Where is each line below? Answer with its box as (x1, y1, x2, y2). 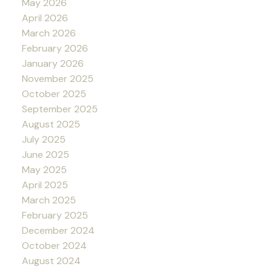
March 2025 (21, 193, 76, 206)
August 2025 (21, 117, 80, 131)
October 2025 (21, 87, 86, 100)
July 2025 (21, 132, 66, 146)
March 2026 (21, 26, 76, 39)
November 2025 (21, 72, 93, 85)
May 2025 (21, 163, 67, 176)
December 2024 (21, 223, 95, 237)
